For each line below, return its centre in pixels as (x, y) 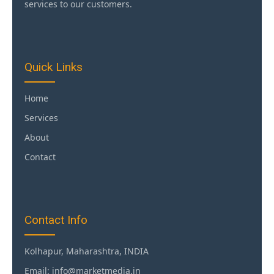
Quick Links (54, 67)
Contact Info (56, 220)
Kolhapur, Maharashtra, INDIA (87, 251)
